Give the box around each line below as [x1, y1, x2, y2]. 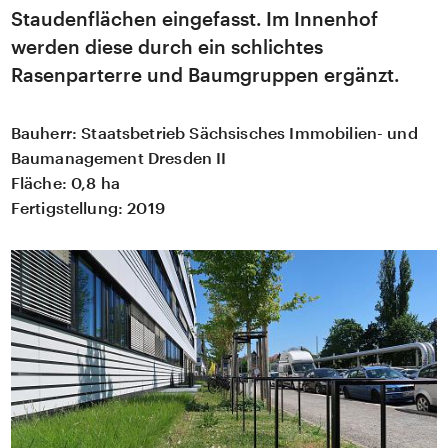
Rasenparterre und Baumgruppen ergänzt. [10, 63, 399, 87]
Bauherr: [10, 122, 78, 142]
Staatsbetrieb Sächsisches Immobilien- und [77, 122, 418, 142]
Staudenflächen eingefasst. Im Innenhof [10, 7, 378, 31]
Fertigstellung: [10, 197, 124, 217]
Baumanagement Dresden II [10, 147, 227, 167]
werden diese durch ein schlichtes [10, 35, 323, 59]
